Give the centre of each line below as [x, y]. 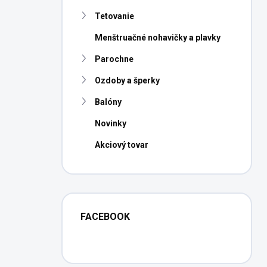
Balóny [108, 102]
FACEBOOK [105, 217]
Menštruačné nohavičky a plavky [158, 38]
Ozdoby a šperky [127, 80]
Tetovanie [114, 16]
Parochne [114, 59]
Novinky [111, 123]
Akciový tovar [122, 145]
